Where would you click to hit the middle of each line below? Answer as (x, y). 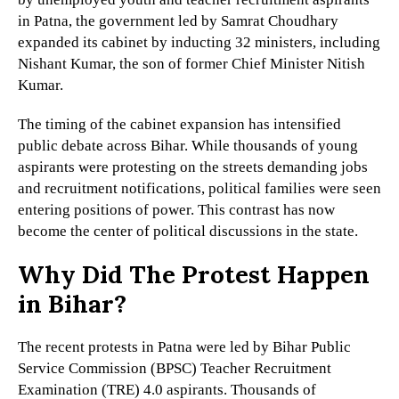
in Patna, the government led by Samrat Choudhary (178, 21)
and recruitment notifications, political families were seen (199, 189)
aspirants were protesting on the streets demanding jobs (193, 167)
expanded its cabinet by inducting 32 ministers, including (199, 43)
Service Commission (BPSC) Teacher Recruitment (175, 369)
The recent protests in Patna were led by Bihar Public (184, 347)
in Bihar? (72, 304)
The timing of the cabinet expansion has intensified (179, 125)
